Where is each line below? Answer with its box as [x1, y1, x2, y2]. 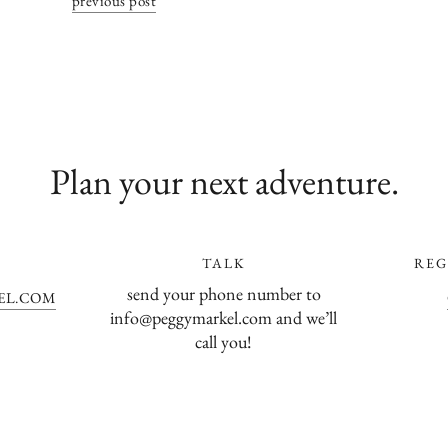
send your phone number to [126, 281, 321, 305]
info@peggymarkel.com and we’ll [110, 305, 338, 329]
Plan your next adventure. [49, 157, 399, 205]
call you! [195, 329, 253, 353]
